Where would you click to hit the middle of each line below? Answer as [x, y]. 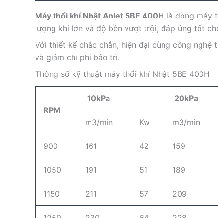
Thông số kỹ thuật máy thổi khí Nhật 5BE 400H [122, 74]
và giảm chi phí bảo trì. [77, 58]
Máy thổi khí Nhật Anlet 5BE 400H [100, 16]
